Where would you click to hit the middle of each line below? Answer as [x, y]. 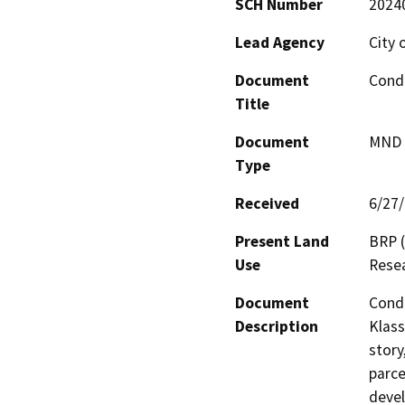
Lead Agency [280, 42]
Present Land [282, 241]
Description [277, 326]
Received [267, 203]
